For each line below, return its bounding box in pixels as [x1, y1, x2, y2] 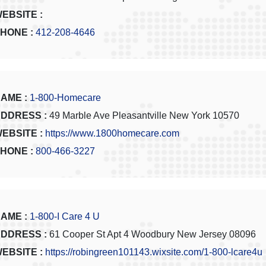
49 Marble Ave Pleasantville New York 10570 [47, 110, 239, 121]
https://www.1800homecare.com [45, 128, 179, 139]
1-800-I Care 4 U [30, 211, 100, 222]
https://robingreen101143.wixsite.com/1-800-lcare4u [45, 247, 262, 258]
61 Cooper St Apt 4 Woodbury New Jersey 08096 [47, 229, 256, 240]
